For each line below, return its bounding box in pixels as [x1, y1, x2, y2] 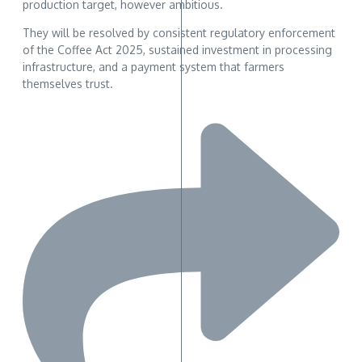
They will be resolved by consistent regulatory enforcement [23, 25, 335, 40]
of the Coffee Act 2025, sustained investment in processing [23, 42, 332, 57]
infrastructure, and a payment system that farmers [23, 59, 284, 74]
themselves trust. [23, 76, 113, 90]
